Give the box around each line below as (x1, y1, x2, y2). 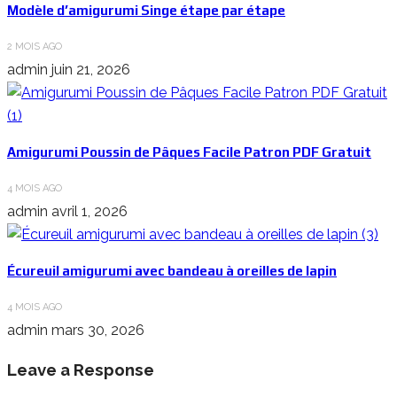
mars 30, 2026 (51, 321, 144, 339)
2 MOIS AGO (7, 40, 62, 52)
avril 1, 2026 (51, 202, 128, 220)
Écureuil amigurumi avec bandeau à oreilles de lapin (7, 262, 337, 278)
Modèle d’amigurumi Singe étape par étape (7, 2, 285, 18)
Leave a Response (7, 360, 154, 380)
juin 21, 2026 (51, 60, 130, 78)
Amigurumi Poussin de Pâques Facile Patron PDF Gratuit (7, 144, 371, 160)
